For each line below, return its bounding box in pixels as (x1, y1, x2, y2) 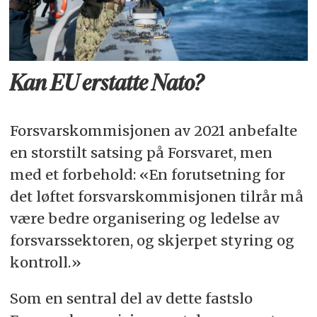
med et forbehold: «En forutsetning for (9, 166, 285, 184)
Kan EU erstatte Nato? (9, 73, 204, 96)
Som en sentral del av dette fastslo (9, 289, 253, 308)
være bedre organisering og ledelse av (9, 209, 279, 228)
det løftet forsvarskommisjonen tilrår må (9, 188, 304, 206)
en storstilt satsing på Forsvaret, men (9, 144, 272, 162)
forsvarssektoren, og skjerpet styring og (9, 231, 294, 250)
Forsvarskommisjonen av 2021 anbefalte (9, 122, 297, 140)
